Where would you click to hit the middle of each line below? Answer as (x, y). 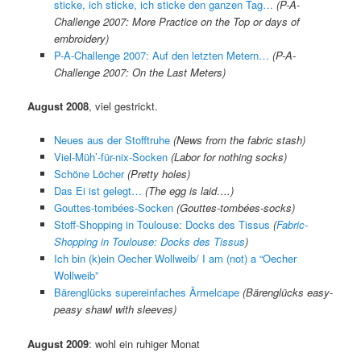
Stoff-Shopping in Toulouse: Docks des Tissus (162, 225)
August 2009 (58, 343)
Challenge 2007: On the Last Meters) (139, 73)
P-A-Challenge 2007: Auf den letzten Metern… (161, 56)
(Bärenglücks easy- (287, 293)
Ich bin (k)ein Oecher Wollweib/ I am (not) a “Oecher (175, 259)
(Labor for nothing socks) (228, 157)
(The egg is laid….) (189, 191)
